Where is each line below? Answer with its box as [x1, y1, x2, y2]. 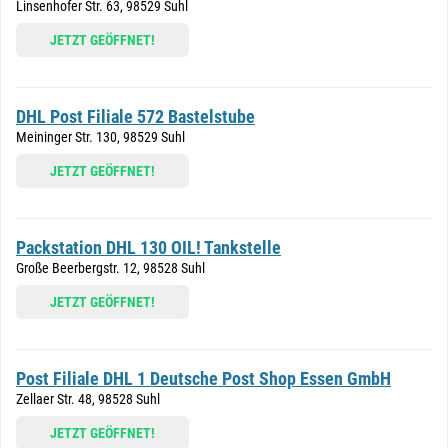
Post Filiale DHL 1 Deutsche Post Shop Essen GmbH [16, 368, 391, 389]
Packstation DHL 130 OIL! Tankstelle [16, 237, 281, 258]
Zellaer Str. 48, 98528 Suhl [16, 391, 160, 407]
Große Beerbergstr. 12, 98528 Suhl [16, 260, 205, 276]
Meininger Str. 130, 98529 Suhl [16, 129, 185, 145]
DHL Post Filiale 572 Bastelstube [16, 106, 255, 127]
